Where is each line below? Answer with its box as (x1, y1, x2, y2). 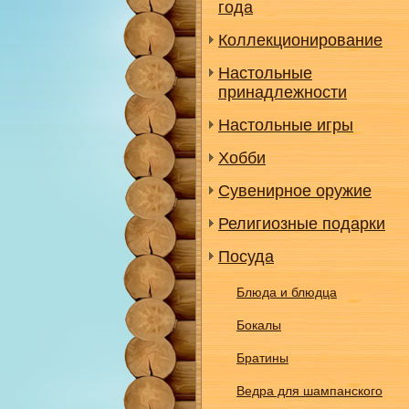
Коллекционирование (218, 31, 383, 49)
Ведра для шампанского (236, 383, 383, 398)
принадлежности (218, 83, 347, 101)
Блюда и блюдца (236, 285, 337, 299)
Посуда (218, 247, 274, 266)
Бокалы (236, 318, 281, 332)
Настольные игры (218, 116, 353, 134)
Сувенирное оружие (218, 182, 372, 200)
